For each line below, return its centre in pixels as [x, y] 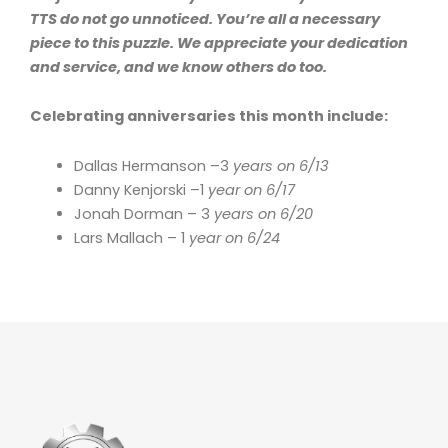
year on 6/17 [249, 189]
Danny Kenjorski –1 [138, 189]
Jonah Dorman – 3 [141, 213]
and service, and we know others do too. [178, 66]
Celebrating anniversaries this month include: [209, 116]
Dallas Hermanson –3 [151, 165]
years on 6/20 [261, 213]
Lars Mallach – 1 [129, 237]
